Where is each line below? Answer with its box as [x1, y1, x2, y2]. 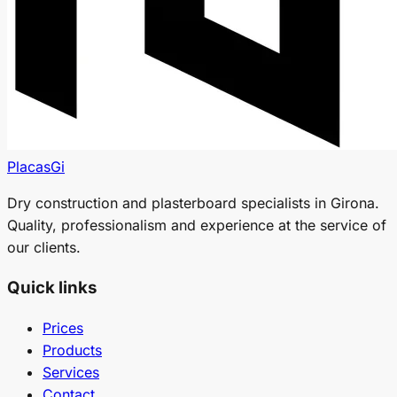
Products [43, 341, 102, 360]
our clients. [7, 237, 81, 256]
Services [43, 363, 99, 382]
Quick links [7, 277, 97, 299]
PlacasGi [7, 157, 65, 175]
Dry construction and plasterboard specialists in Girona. [7, 193, 379, 212]
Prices [43, 319, 83, 338]
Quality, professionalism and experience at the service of [7, 215, 386, 234]
